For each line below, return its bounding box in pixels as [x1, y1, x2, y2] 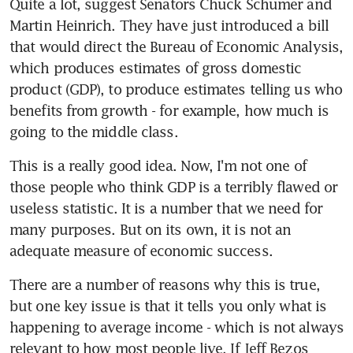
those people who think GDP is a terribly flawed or [9, 177, 338, 195]
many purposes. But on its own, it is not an [9, 220, 292, 238]
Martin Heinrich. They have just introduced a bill [9, 16, 329, 34]
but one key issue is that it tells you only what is [9, 296, 327, 314]
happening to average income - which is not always [9, 318, 344, 336]
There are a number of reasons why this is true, [9, 275, 320, 293]
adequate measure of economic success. [9, 241, 273, 259]
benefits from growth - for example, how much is [9, 101, 329, 119]
